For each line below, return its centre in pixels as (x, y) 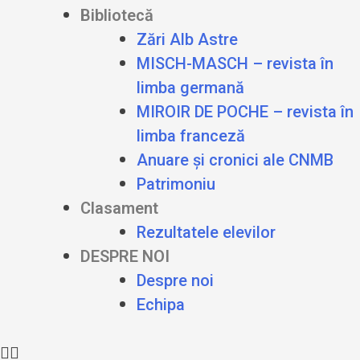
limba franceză (191, 135)
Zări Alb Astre (187, 39)
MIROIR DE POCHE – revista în (245, 111)
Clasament (119, 208)
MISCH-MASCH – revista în (235, 63)
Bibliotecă (117, 15)
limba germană (190, 87)
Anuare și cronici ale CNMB (235, 160)
